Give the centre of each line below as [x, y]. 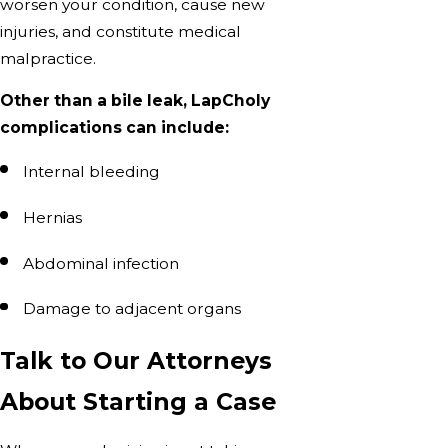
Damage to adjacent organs [132, 309]
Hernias [53, 218]
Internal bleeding [92, 172]
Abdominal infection [101, 263]
